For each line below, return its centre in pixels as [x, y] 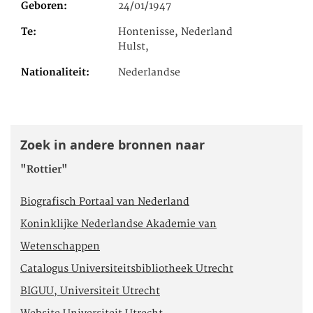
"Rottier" [44, 169]
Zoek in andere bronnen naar [112, 145]
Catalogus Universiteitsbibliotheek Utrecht [127, 269]
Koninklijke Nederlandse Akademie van [118, 224]
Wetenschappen [60, 246]
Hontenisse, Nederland [176, 32]
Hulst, [134, 47]
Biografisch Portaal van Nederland [105, 202]
